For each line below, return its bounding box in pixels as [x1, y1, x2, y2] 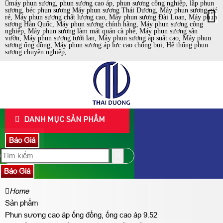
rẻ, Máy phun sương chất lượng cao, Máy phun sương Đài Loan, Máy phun [5, 13, 217, 21]
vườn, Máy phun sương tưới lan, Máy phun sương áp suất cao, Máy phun [5, 34, 211, 42]
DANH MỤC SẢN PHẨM [22, 116, 105, 124]
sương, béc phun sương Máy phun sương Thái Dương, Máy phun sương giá [5, 6, 218, 14]
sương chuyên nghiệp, [5, 48, 69, 56]
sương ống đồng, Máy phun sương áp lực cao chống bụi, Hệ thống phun [5, 41, 208, 49]
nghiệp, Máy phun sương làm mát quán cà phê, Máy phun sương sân [5, 27, 198, 35]
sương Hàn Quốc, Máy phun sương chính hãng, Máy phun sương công [5, 20, 203, 28]
